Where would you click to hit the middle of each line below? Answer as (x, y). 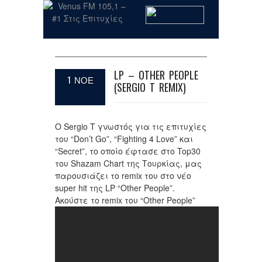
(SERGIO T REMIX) (150, 87)
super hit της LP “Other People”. (115, 188)
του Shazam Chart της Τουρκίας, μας (128, 163)
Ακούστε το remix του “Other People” (125, 200)
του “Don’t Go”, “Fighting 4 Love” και (124, 139)
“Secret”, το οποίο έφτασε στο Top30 (128, 151)
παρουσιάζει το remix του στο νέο (123, 175)
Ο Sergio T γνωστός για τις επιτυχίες (131, 126)
